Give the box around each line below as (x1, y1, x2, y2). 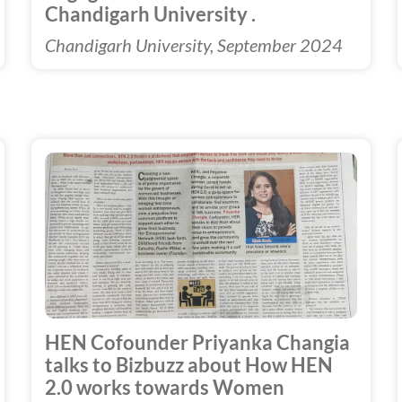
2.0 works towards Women (44, 375, 284, 399)
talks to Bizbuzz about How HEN (44, 353, 333, 377)
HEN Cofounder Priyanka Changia (44, 330, 350, 354)
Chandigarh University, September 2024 (44, 33, 343, 56)
